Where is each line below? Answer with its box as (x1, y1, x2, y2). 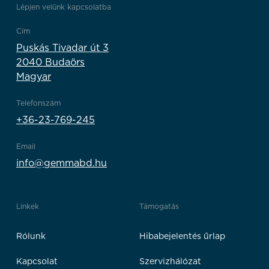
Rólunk (16, 231, 46, 241)
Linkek (16, 202, 39, 211)
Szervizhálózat (139, 256, 201, 267)
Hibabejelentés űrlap (139, 231, 225, 241)
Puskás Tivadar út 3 (16, 42, 109, 54)
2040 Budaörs (16, 56, 85, 68)
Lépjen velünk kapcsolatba (16, 2, 111, 12)
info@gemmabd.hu (16, 157, 107, 169)
